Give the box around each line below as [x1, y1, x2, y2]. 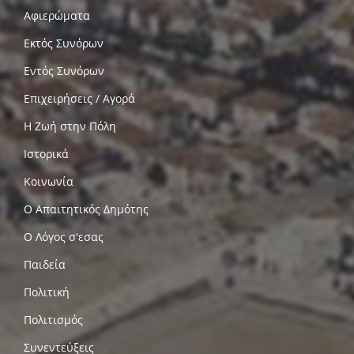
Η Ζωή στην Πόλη [24, 118, 116, 134]
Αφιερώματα [24, 7, 90, 23]
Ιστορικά [24, 145, 69, 161]
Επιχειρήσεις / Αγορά [24, 90, 135, 106]
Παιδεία [24, 256, 66, 272]
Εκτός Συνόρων [24, 35, 104, 51]
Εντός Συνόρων [24, 62, 104, 78]
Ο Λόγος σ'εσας [24, 228, 104, 244]
